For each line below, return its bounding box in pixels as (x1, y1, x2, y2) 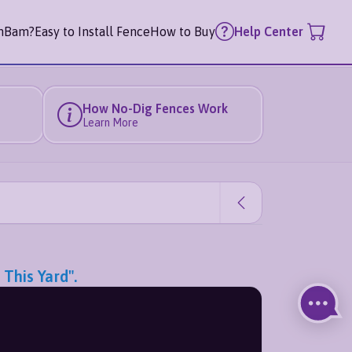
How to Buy (150, 24, 215, 38)
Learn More (82, 115, 138, 129)
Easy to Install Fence (35, 24, 150, 38)
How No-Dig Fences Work (82, 101, 228, 115)
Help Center (234, 24, 303, 39)
